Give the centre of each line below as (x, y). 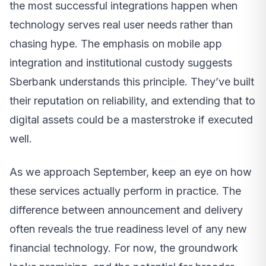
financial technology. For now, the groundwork (124, 248)
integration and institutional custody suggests (121, 63)
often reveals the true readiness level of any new (128, 229)
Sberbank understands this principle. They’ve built (132, 82)
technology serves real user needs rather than (121, 25)
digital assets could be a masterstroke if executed (131, 120)
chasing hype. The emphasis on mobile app (116, 44)
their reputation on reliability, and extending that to (132, 101)
